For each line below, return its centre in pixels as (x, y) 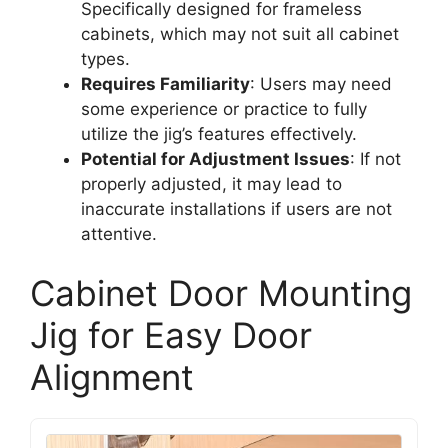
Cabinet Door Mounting (221, 293)
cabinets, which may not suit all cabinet (240, 33)
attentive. (119, 233)
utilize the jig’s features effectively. (219, 133)
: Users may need (321, 83)
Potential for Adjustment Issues (215, 158)
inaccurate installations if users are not (236, 208)
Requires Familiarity (165, 83)
